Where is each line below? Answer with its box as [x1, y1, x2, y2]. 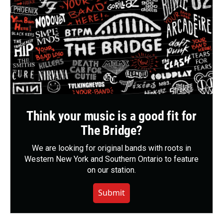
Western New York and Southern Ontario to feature [24, 154, 199, 164]
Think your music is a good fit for [26, 109, 197, 124]
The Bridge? [81, 123, 142, 138]
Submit [98, 187, 125, 199]
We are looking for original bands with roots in [32, 143, 191, 153]
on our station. [87, 165, 136, 175]
